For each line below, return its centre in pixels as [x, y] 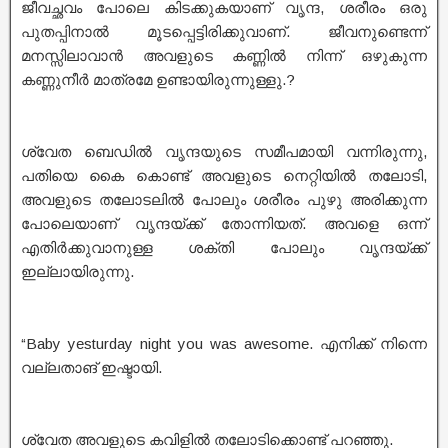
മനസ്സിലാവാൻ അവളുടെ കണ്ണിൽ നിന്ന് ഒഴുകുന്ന [224, 55]
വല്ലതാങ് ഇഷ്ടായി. [91, 367]
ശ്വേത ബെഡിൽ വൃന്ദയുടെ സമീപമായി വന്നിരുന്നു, [224, 151]
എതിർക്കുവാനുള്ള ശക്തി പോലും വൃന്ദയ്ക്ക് [224, 247]
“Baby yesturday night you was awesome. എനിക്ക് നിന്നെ [224, 343]
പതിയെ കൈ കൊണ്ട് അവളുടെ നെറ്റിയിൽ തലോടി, [224, 175]
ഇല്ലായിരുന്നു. [77, 271]
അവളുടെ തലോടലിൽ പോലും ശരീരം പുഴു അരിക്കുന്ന [224, 199]
